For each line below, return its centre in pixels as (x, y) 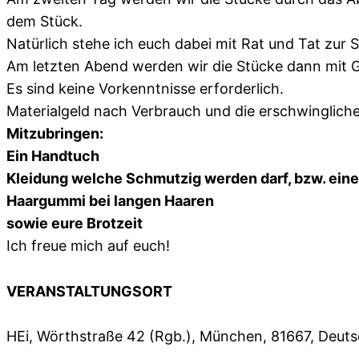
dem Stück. (44, 21)
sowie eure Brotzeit (75, 223)
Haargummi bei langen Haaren (110, 200)
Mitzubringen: (56, 133)
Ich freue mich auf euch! (88, 245)
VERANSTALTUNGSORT (89, 292)
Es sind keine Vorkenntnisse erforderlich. (145, 88)
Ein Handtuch (54, 155)
